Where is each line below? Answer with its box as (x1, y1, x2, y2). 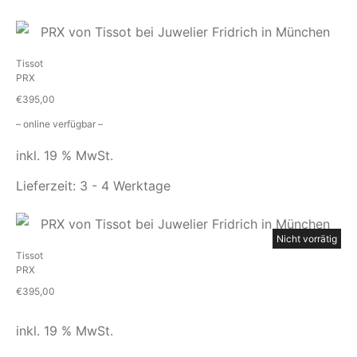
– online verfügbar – (16, 118, 103, 130)
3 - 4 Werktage (80, 178, 171, 194)
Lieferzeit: (16, 178, 80, 194)
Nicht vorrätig (277, 233, 337, 245)
